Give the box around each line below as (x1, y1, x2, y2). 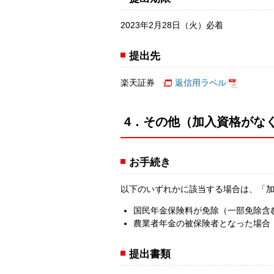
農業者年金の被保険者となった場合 (133, 218, 270, 228)
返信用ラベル (174, 77, 226, 87)
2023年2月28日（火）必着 (120, 20, 223, 30)
